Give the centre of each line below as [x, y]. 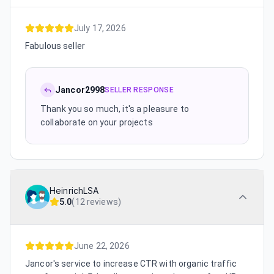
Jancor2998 [80, 90]
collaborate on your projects [97, 122]
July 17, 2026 [100, 28]
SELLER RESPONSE [139, 90]
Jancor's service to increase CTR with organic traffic [131, 264]
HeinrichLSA [74, 191]
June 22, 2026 [102, 246]
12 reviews [96, 202]
